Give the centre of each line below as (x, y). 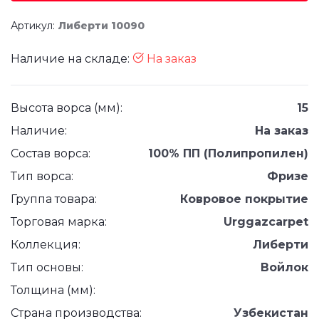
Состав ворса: (51, 153)
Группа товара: (54, 199)
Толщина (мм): (53, 290)
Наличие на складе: (72, 59)
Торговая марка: (59, 222)
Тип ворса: (42, 176)
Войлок (284, 267)
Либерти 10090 (101, 26)
